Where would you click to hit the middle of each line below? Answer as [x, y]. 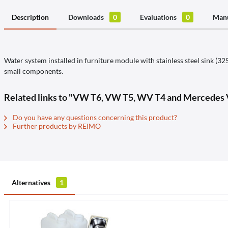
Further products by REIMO [56, 126]
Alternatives [32, 182]
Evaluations [159, 17]
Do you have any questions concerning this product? [94, 117]
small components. [34, 71]
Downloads [87, 17]
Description [30, 17]
